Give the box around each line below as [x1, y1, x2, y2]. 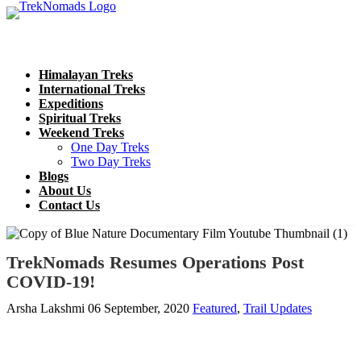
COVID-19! [6, 271, 95, 292]
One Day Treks [71, 140, 149, 154]
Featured [193, 301, 237, 315]
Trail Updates [243, 301, 312, 315]
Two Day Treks [71, 155, 151, 168]
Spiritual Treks [39, 111, 121, 125]
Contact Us [39, 198, 100, 212]
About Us [39, 184, 91, 197]
